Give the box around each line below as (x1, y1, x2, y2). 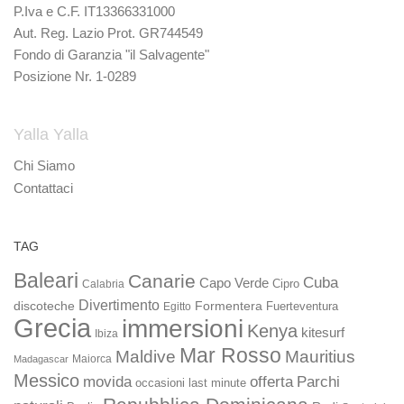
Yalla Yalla (14, 124, 88, 143)
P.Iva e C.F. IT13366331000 (14, 3, 175, 19)
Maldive (115, 346, 176, 366)
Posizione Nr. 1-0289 (14, 68, 136, 84)
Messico (14, 371, 79, 390)
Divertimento (78, 298, 160, 313)
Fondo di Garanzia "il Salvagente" (14, 46, 209, 62)
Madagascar (14, 353, 69, 364)
